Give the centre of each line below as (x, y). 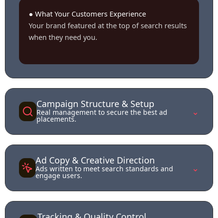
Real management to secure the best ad (102, 112)
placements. (56, 119)
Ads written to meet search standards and (104, 168)
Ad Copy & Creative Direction (95, 160)
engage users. (59, 175)
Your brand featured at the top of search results (108, 26)
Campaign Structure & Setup (95, 103)
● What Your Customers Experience (87, 14)
